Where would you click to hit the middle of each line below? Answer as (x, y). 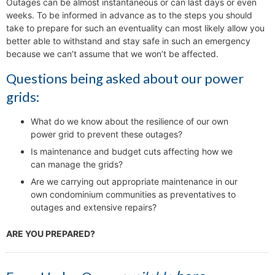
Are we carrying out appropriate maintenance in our (134, 182)
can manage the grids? (77, 165)
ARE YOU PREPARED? (51, 234)
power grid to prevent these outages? (107, 134)
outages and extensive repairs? (94, 207)
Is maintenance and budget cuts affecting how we (132, 152)
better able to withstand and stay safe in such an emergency (128, 41)
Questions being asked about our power (125, 79)
